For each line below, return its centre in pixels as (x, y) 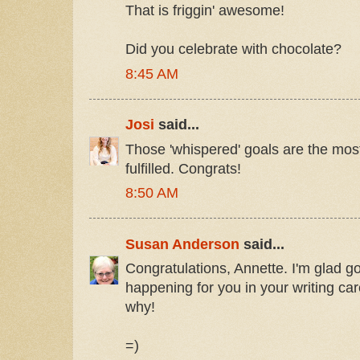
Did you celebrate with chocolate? (233, 49)
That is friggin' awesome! (205, 11)
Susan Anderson (182, 244)
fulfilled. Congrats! (183, 168)
